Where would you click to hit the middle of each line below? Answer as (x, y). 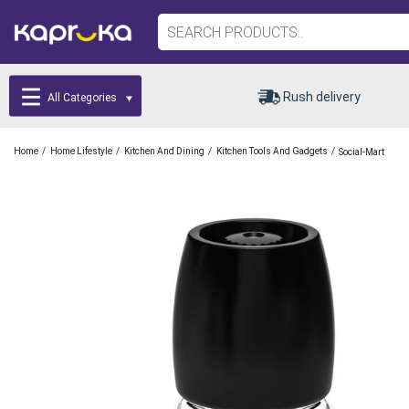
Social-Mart (362, 152)
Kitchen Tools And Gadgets (272, 152)
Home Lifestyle (81, 152)
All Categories (83, 97)
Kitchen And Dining (164, 152)
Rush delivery (322, 96)
